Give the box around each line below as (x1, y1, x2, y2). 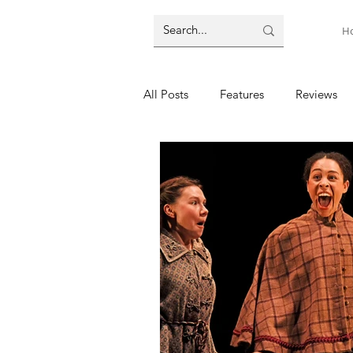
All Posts (143, 86, 188, 102)
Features (220, 86, 264, 102)
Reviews (295, 86, 337, 102)
